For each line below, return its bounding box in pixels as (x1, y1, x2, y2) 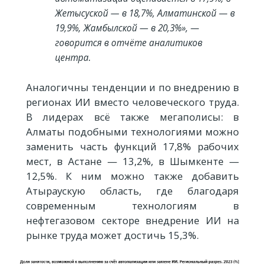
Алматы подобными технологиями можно (26, 124, 239, 138)
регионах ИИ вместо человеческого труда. (26, 95, 239, 109)
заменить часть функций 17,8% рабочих (26, 139, 239, 153)
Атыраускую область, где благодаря (26, 183, 239, 198)
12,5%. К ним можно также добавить (26, 169, 239, 183)
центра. (55, 51, 91, 64)
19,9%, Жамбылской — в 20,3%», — (55, 21, 199, 34)
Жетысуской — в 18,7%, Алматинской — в (55, 7, 235, 20)
